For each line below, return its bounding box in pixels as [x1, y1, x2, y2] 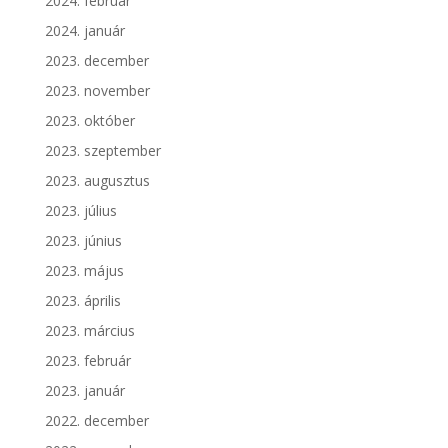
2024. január [44, 21, 125, 41]
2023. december [44, 51, 149, 71]
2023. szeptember [44, 141, 161, 161]
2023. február [44, 351, 131, 371]
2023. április [44, 291, 121, 311]
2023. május [44, 261, 124, 281]
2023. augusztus [44, 171, 150, 191]
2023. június [44, 231, 122, 251]
